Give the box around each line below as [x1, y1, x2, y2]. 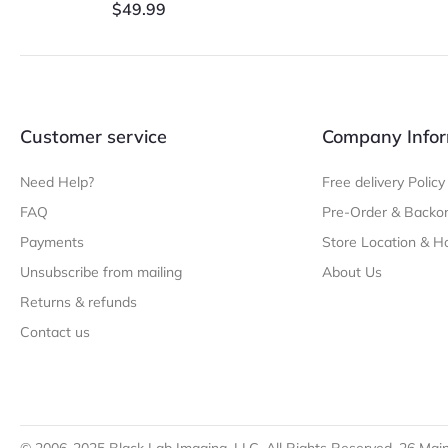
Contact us [20, 323, 90, 342]
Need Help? [20, 173, 94, 192]
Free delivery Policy [321, 173, 445, 192]
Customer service [20, 125, 167, 149]
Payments [20, 233, 84, 252]
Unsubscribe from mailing [20, 263, 182, 282]
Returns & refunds [20, 293, 137, 312]
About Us [321, 263, 382, 282]
